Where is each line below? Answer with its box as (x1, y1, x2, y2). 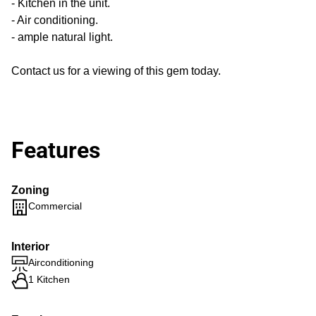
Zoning (11, 184, 49, 196)
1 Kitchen (28, 274, 70, 285)
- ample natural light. (11, 31, 113, 43)
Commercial (28, 200, 82, 212)
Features (11, 137, 100, 164)
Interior (11, 241, 49, 253)
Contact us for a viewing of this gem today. (11, 65, 221, 77)
